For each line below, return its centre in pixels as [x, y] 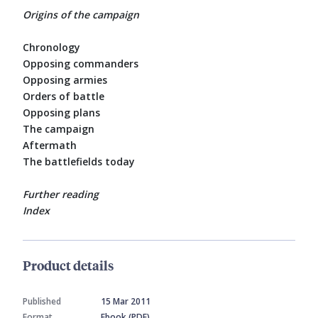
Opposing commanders [81, 64]
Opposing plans [61, 113]
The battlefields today [79, 162]
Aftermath [50, 146]
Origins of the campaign [81, 15]
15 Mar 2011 [126, 302]
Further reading [61, 194]
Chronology [51, 48]
